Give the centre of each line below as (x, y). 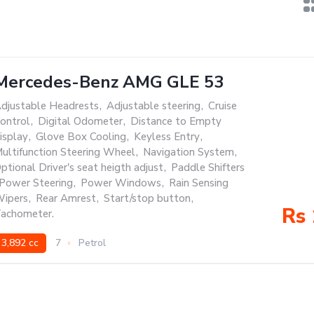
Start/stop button (147, 198)
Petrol (92, 243)
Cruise (223, 106)
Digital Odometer (80, 121)
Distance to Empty (176, 121)
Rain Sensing (199, 183)
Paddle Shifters (208, 168)
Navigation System (189, 152)
